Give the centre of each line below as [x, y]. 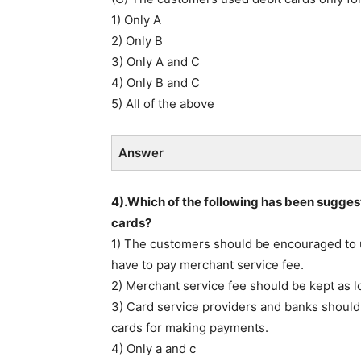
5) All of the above [163, 103]
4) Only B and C [156, 82]
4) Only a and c [154, 348]
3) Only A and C [156, 61]
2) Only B [137, 40]
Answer [141, 152]
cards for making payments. [190, 327]
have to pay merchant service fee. [207, 264]
